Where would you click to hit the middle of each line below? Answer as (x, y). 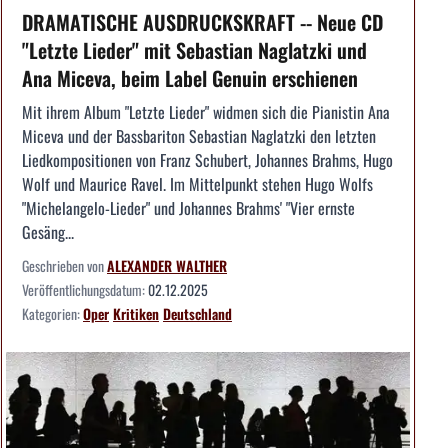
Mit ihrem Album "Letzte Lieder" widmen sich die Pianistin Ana (206, 111)
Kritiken (136, 313)
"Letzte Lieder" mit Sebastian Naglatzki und (194, 49)
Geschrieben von (64, 265)
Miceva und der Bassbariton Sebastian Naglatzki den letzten (199, 135)
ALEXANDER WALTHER (167, 265)
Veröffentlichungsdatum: (85, 289)
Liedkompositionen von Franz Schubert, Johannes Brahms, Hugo (207, 159)
